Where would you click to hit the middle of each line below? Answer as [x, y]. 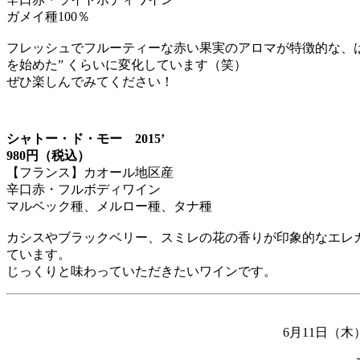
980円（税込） [48, 155]
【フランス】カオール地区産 [90, 172]
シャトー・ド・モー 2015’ [86, 138]
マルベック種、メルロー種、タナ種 [109, 206]
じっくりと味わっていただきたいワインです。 [141, 271]
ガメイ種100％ [48, 16]
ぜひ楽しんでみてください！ [90, 81]
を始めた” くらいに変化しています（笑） [127, 64]
